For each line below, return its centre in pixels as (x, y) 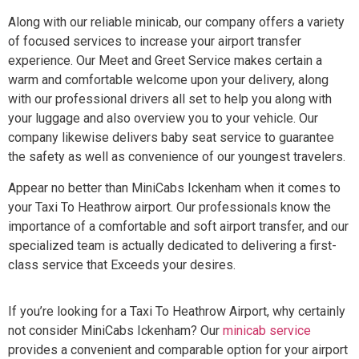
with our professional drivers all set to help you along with (170, 99)
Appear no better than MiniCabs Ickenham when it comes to (174, 188)
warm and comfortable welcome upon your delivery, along (168, 80)
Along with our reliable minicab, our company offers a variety (176, 22)
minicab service (267, 331)
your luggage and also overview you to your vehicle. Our (163, 119)
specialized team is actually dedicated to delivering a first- (172, 245)
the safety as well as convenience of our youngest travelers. (177, 157)
